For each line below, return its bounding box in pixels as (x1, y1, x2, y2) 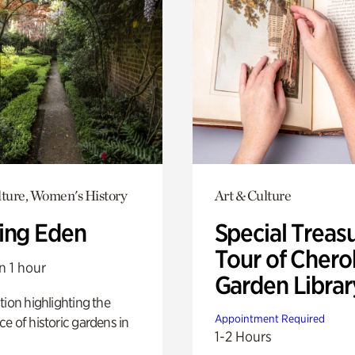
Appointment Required (214, 311, 325, 325)
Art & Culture (214, 186, 292, 204)
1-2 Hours (214, 327, 272, 345)
